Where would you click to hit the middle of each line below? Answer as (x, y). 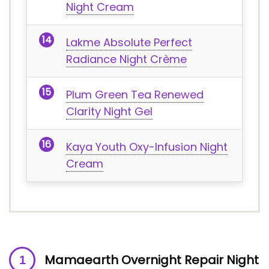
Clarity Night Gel (109, 111)
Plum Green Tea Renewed (135, 95)
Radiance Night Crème (126, 59)
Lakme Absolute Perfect (129, 42)
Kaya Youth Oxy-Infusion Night (147, 147)
